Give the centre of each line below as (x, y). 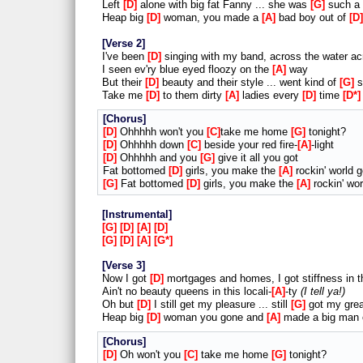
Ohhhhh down (152, 145)
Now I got (126, 279)
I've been (125, 56)
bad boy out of (312, 18)
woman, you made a (211, 18)
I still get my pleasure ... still (221, 305)
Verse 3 (124, 266)
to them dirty (192, 95)
